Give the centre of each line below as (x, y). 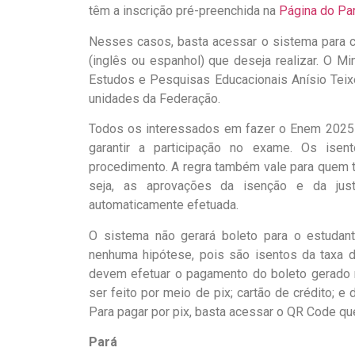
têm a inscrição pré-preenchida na (184, 11)
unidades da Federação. (155, 98)
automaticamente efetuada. (164, 205)
